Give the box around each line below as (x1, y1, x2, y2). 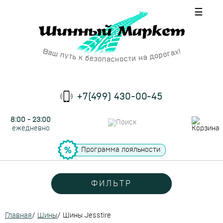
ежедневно (11, 125, 50, 132)
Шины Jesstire (63, 212, 111, 219)
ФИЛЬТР (91, 180, 132, 188)
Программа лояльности (81, 146, 160, 153)
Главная (5, 212, 32, 219)
